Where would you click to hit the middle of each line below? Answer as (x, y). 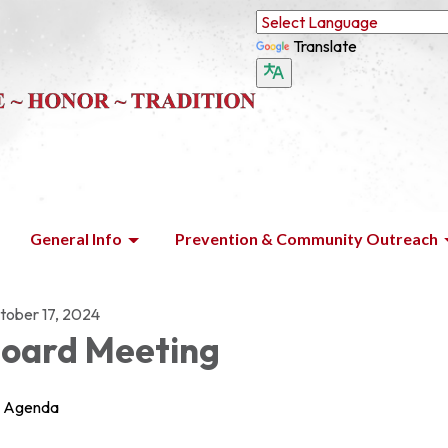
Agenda (31, 407)
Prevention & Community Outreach (306, 238)
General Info (76, 238)
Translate (325, 46)
